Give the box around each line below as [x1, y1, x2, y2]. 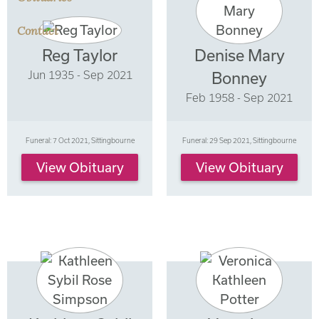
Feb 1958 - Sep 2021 [186, 90, 293, 104]
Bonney [211, 68, 267, 87]
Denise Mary [194, 46, 285, 64]
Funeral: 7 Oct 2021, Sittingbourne [25, 136, 135, 145]
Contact [17, 23, 58, 38]
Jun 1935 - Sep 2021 [27, 68, 132, 81]
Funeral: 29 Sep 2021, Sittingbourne [182, 136, 296, 145]
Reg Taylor [42, 46, 117, 64]
